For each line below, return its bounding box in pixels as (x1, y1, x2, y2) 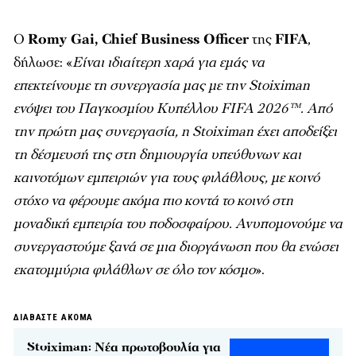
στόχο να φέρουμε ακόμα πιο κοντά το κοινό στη (14, 192, 293, 210)
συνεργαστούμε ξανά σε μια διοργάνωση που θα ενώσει (14, 238, 339, 256)
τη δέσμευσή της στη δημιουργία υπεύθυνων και (14, 145, 301, 164)
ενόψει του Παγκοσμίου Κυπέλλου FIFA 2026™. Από (14, 99, 332, 118)
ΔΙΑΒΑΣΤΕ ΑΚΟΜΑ (14, 312, 94, 323)
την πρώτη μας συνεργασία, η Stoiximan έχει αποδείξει (14, 122, 337, 141)
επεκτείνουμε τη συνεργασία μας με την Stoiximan (14, 76, 310, 95)
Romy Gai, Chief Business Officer (28, 30, 249, 48)
